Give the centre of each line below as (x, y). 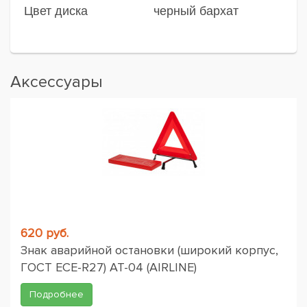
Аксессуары (57, 82)
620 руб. (45, 233)
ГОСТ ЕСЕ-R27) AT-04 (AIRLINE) (109, 267)
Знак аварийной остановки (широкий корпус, (149, 250)
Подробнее (57, 294)
